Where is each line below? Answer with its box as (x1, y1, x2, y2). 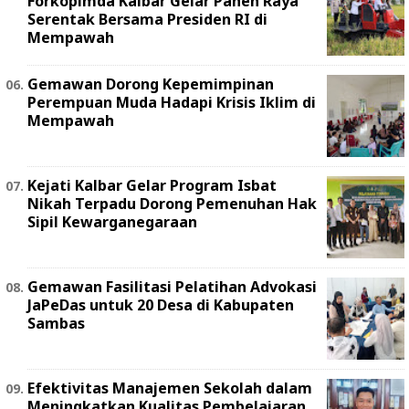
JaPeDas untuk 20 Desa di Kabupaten (27, 294, 294, 315)
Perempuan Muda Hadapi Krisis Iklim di (27, 91, 316, 112)
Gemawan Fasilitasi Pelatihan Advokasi (27, 276, 317, 297)
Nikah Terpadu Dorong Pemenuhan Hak (27, 193, 317, 214)
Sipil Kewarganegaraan (27, 211, 197, 232)
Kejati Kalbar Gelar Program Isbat (27, 174, 277, 195)
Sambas (27, 312, 85, 333)
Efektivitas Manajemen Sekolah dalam (27, 377, 312, 398)
